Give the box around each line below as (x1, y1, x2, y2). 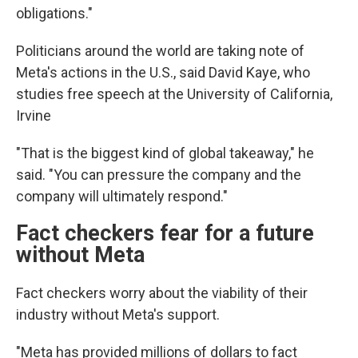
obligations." (16, 5, 93, 22)
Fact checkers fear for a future (16, 221, 314, 246)
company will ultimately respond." (16, 188, 228, 205)
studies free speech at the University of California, (16, 86, 332, 102)
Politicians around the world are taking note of (16, 42, 304, 59)
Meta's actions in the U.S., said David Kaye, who (16, 64, 310, 81)
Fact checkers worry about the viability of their (16, 284, 308, 301)
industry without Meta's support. (16, 306, 220, 323)
